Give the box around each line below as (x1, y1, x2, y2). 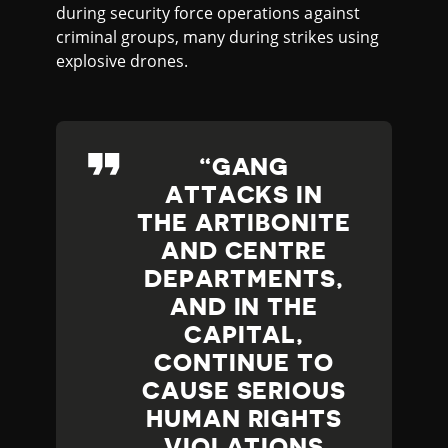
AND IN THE (169, 295, 319, 320)
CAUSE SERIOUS (141, 379, 347, 404)
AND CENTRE (160, 239, 328, 264)
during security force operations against (56, 2, 360, 25)
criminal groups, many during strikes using (56, 26, 379, 49)
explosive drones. (56, 50, 189, 73)
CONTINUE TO (154, 351, 334, 376)
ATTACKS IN (164, 183, 324, 208)
